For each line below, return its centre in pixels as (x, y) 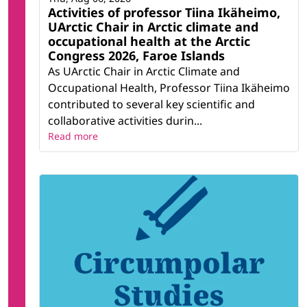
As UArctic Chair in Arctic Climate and (144, 72)
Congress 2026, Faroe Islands (136, 56)
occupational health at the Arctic (149, 41)
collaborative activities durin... (125, 121)
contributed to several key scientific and (151, 105)
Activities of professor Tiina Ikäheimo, (164, 13)
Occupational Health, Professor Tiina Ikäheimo (169, 88)
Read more (73, 136)
